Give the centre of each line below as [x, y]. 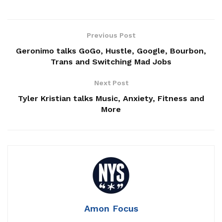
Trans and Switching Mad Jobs [111, 61]
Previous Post [111, 35]
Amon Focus [111, 208]
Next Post [111, 83]
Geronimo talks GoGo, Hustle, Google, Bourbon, [111, 51]
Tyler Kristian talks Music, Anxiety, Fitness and [111, 98]
